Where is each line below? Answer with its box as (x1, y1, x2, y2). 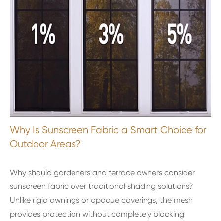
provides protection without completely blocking (10, 209, 184, 219)
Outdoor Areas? (10, 138, 81, 149)
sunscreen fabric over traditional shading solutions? (10, 181, 193, 191)
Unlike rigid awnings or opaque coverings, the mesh (10, 195, 193, 205)
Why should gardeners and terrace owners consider (10, 167, 195, 177)
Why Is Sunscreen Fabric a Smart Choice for (10, 124, 206, 136)
